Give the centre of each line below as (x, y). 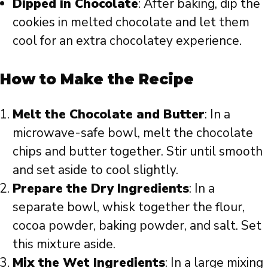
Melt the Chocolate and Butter (109, 114)
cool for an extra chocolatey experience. (127, 41)
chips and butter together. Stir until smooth (138, 151)
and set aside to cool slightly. (95, 170)
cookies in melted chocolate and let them (131, 22)
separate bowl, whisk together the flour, (129, 207)
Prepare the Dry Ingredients (101, 188)
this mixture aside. (64, 244)
